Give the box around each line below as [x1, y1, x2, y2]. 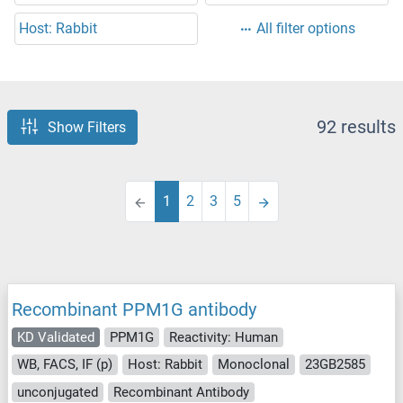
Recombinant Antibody [113, 383, 249, 400]
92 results [317, 116, 396, 139]
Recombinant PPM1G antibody [12, 298, 256, 320]
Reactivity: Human [169, 328, 278, 345]
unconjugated [17, 383, 98, 400]
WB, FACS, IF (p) [17, 356, 112, 373]
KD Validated [17, 328, 94, 345]
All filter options [256, 20, 355, 38]
